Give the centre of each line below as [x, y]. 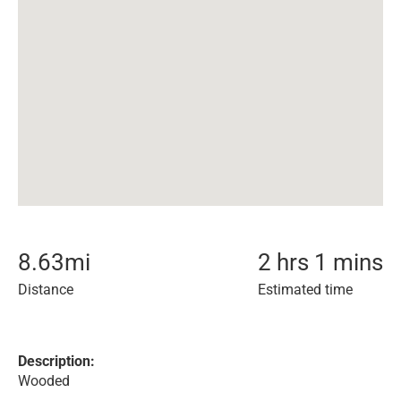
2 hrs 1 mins [320, 262]
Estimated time [305, 290]
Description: [56, 361]
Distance [46, 290]
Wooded [44, 381]
